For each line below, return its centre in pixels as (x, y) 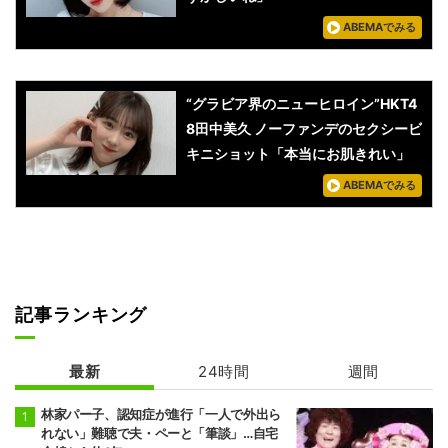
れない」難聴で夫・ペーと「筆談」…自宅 (159, 433)
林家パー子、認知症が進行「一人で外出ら (161, 414)
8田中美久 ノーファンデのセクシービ (304, 129)
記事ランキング (81, 315)
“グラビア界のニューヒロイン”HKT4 (301, 104)
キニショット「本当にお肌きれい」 (298, 154)
